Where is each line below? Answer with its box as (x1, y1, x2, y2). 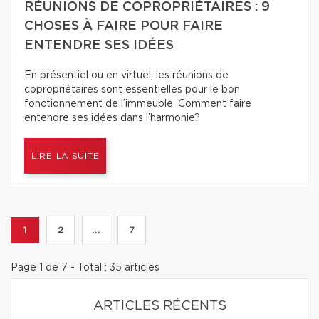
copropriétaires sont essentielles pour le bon (24, 85, 240, 95)
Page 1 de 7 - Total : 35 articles (11, 263, 159, 273)
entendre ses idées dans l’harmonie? (24, 113, 200, 123)
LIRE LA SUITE (31, 152, 100, 160)
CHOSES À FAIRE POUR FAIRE (24, 20, 223, 33)
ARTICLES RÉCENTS (93, 300, 226, 313)
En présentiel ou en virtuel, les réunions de (24, 70, 229, 80)
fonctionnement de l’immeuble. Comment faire (24, 99, 251, 109)
